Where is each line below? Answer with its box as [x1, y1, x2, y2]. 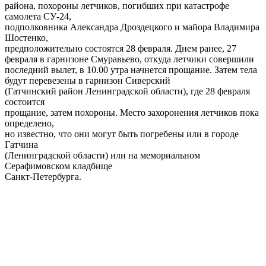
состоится [5, 97, 45, 107]
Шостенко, [5, 33, 48, 43]
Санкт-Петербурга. [5, 172, 81, 182]
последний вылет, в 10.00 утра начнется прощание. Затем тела [5, 65, 257, 75]
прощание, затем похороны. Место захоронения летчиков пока [5, 107, 259, 118]
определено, [5, 118, 54, 129]
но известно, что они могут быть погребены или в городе [5, 129, 239, 140]
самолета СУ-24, [5, 11, 71, 22]
